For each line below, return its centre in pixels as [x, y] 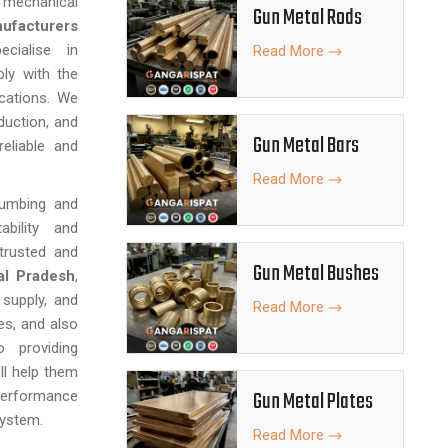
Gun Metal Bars [306, 146]
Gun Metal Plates [313, 402]
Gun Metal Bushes [316, 274]
